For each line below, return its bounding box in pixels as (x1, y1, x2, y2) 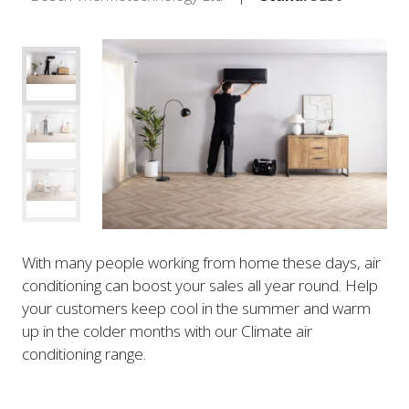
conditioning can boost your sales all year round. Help (22, 274, 378, 296)
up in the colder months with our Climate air (22, 320, 312, 341)
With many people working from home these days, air (22, 251, 381, 273)
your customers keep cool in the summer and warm (22, 297, 371, 319)
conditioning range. (22, 342, 146, 364)
